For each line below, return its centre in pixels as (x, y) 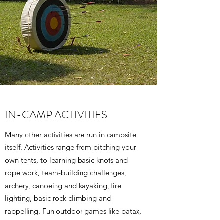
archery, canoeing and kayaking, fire (63, 185)
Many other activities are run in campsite (70, 134)
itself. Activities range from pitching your (70, 147)
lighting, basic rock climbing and (58, 198)
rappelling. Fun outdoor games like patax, (73, 211)
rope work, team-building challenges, (66, 172)
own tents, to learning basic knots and (66, 160)
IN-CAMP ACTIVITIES (56, 114)
